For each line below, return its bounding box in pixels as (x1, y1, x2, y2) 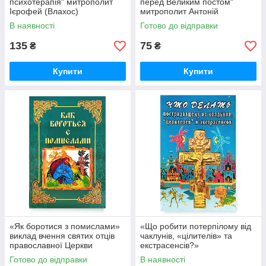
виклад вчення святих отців (9, 231, 115, 241)
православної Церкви (9, 240, 93, 251)
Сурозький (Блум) (140, 16, 209, 26)
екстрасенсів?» (140, 240, 199, 251)
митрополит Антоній (140, 7, 218, 17)
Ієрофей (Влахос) (9, 7, 78, 17)
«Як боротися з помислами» (9, 221, 120, 232)
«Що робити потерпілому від (140, 221, 251, 232)
